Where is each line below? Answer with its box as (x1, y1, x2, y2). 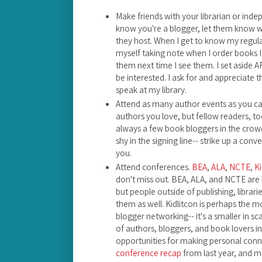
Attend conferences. (116, 161, 192, 173)
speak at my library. (116, 83, 187, 95)
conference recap (116, 247, 181, 259)
